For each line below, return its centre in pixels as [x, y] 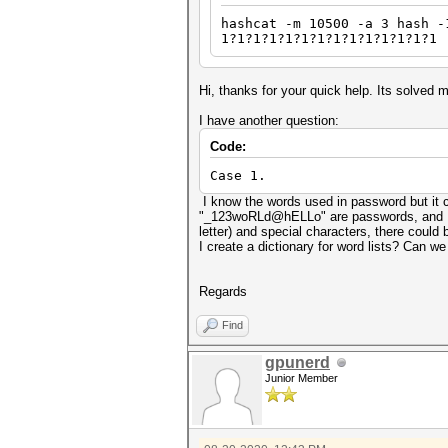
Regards [223, 291]
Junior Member [301, 378]
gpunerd [297, 362]
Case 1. [238, 175]
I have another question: [269, 120]
